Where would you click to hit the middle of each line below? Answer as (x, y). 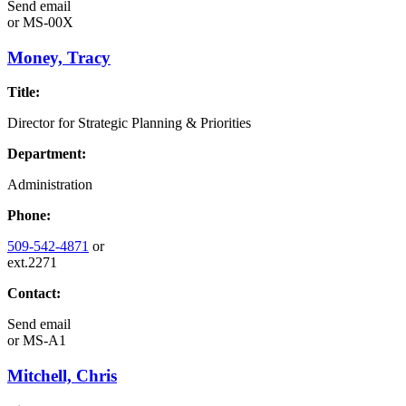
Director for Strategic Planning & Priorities (129, 123)
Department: (47, 154)
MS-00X (46, 22)
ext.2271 (32, 263)
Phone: (29, 216)
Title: (24, 92)
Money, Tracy (59, 57)
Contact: (34, 294)
